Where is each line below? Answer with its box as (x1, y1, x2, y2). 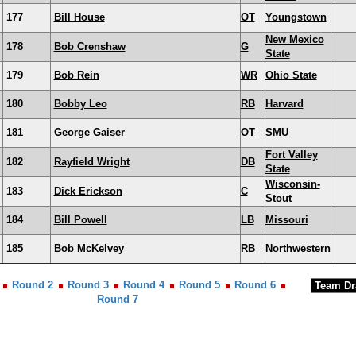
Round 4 (123, 279, 164, 291)
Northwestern (265, 242, 331, 254)
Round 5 (179, 279, 220, 291)
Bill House (53, 11, 105, 23)
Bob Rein (53, 69, 99, 81)
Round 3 (68, 279, 109, 291)
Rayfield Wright (53, 156, 130, 168)
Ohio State (265, 69, 317, 81)
